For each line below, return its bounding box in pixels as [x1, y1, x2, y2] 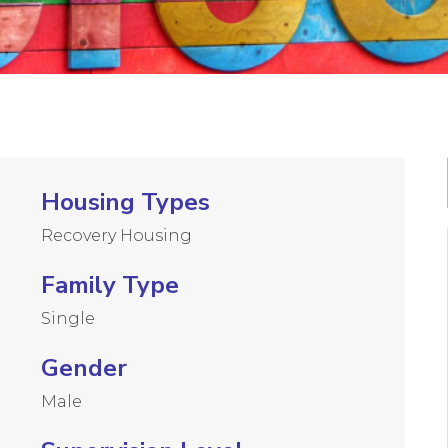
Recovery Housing [41, 225, 193, 245]
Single [41, 308, 96, 328]
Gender [41, 351, 128, 384]
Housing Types [41, 185, 211, 218]
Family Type [41, 268, 180, 301]
